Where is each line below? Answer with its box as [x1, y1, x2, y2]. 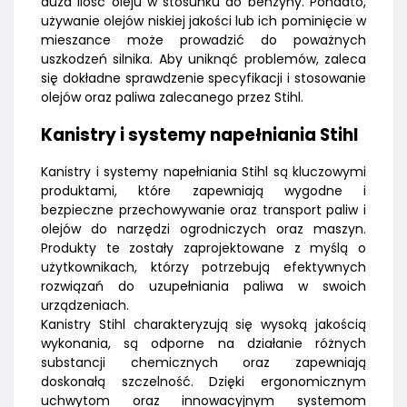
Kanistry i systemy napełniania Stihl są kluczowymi [41, 163, 366, 182]
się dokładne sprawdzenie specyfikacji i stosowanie [41, 69, 366, 88]
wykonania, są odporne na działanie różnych [41, 334, 366, 353]
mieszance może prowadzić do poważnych [41, 31, 366, 50]
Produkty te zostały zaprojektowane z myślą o [41, 239, 366, 258]
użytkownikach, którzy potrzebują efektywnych [41, 258, 366, 277]
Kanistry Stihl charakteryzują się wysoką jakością [41, 315, 366, 334]
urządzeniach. [41, 296, 129, 315]
